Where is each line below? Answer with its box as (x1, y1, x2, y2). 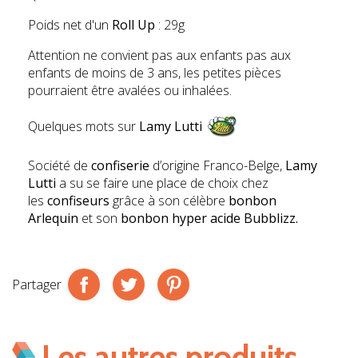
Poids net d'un (28, 16, 112, 34)
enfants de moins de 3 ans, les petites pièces (28, 64, 281, 82)
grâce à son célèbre (109, 192, 229, 210)
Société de (28, 157, 91, 175)
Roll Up (112, 16, 155, 34)
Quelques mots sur (28, 117, 139, 136)
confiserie (91, 157, 149, 175)
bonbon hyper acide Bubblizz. (121, 209, 298, 228)
